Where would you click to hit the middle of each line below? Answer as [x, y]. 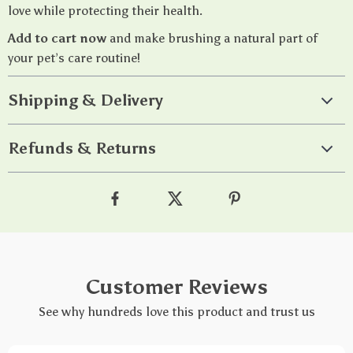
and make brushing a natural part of [212, 38]
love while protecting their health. [105, 11]
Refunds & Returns [82, 148]
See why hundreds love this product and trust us [176, 312]
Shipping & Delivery [85, 100]
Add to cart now [57, 38]
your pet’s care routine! [74, 58]
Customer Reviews [176, 287]
